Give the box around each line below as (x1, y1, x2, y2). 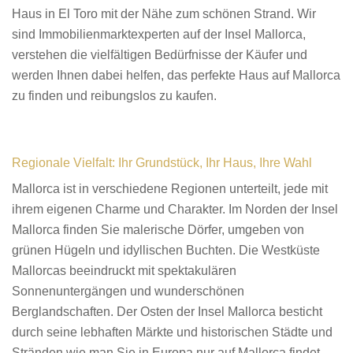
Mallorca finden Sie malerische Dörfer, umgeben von (12, 222, 304, 236)
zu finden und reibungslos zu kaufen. (12, 88, 217, 102)
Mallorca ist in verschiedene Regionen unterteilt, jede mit (12, 181, 328, 195)
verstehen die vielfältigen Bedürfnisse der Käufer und (12, 47, 307, 61)
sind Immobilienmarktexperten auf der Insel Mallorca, (12, 27, 306, 41)
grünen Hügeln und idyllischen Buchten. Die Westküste (12, 243, 320, 257)
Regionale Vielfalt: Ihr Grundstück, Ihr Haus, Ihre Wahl (12, 155, 312, 169)
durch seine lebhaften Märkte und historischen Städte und (12, 325, 333, 339)
